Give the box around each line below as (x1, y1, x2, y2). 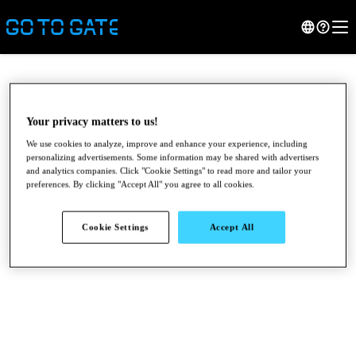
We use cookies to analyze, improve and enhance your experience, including (26, 138, 308, 149)
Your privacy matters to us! (26, 115, 159, 128)
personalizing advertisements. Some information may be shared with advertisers (26, 152, 319, 162)
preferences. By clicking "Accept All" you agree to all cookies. (26, 179, 255, 189)
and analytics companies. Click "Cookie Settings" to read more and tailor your (26, 165, 312, 176)
